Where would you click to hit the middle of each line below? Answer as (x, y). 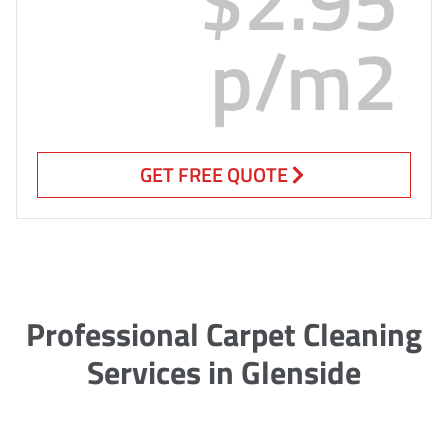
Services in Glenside (224, 371)
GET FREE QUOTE (214, 174)
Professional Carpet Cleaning (224, 333)
